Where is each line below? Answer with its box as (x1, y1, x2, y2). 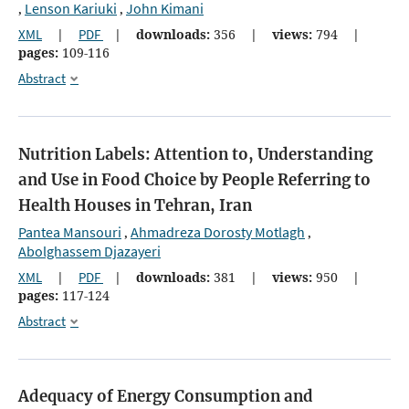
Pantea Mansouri (18, 222, 121, 241)
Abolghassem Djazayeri (18, 241, 161, 260)
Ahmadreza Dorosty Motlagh (131, 222, 305, 241)
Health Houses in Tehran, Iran (18, 194, 252, 215)
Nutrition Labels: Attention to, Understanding (18, 143, 372, 164)
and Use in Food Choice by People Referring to (18, 169, 371, 190)
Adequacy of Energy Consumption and (18, 385, 313, 406)
